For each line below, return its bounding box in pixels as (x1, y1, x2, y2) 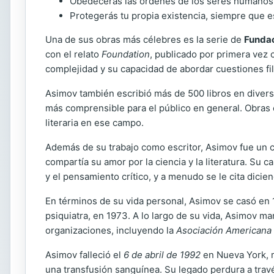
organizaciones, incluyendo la (45, 224, 176, 236)
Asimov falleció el (45, 249, 124, 261)
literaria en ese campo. (45, 117, 144, 128)
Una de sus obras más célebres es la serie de (45, 34, 244, 45)
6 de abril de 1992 (124, 249, 201, 261)
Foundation (102, 48, 150, 60)
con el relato (45, 48, 102, 60)
